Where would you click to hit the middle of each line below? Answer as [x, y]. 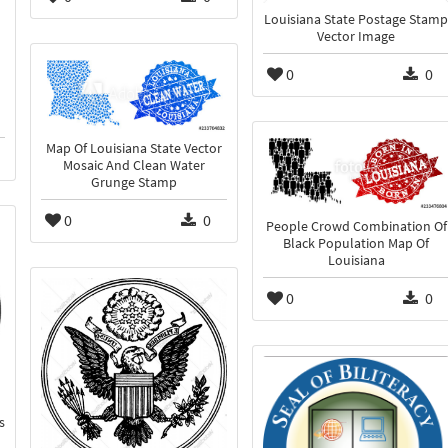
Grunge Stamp [134, 183]
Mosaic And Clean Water [134, 166]
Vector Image [356, 37]
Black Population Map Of [356, 244]
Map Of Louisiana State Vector [134, 149]
